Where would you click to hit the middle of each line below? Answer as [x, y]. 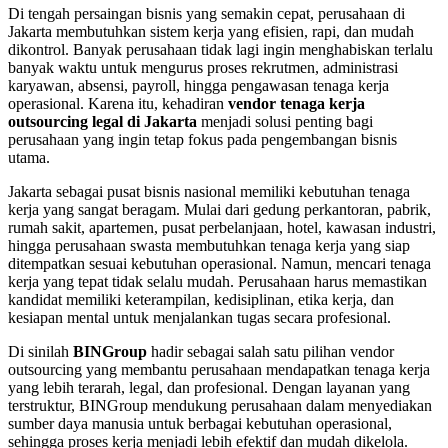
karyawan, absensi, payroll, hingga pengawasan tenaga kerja [198, 85]
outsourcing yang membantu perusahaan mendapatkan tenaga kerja [219, 369]
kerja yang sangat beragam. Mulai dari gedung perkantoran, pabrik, [219, 209]
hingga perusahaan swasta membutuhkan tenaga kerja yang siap [209, 245]
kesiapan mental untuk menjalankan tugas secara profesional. [199, 317]
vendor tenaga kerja [296, 103]
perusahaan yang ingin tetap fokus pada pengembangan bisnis [202, 139]
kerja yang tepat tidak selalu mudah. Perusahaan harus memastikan [217, 281]
